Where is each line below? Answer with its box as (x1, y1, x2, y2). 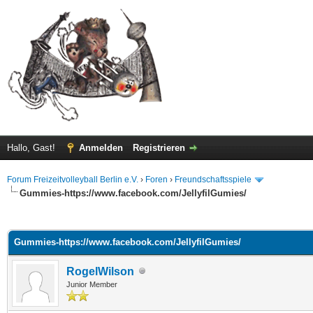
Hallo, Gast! (7, 143, 58, 153)
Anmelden (79, 143, 123, 153)
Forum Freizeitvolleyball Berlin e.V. (7, 175, 138, 184)
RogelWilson (66, 265, 134, 277)
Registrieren (133, 143, 185, 153)
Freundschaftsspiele (175, 175, 252, 184)
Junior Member (66, 279, 117, 289)
